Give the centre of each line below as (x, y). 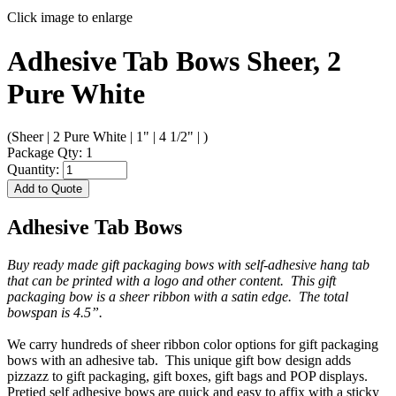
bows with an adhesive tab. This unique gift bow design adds (179, 360)
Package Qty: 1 (50, 153)
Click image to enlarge (70, 18)
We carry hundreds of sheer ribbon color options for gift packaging (193, 344)
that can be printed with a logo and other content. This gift (171, 280)
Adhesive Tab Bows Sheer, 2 (174, 61)
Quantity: (35, 170)
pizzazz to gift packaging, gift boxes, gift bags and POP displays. (187, 376)
